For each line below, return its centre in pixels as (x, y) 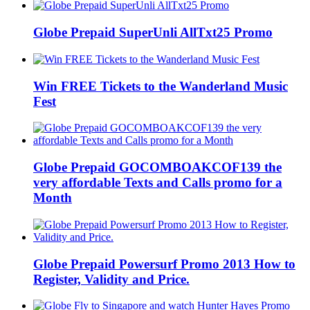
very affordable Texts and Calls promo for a (158, 183)
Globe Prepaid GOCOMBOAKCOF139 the (157, 167)
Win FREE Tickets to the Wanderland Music (161, 86)
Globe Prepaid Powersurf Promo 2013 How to (164, 264)
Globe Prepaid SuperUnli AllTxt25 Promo (153, 33)
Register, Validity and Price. (111, 279)
